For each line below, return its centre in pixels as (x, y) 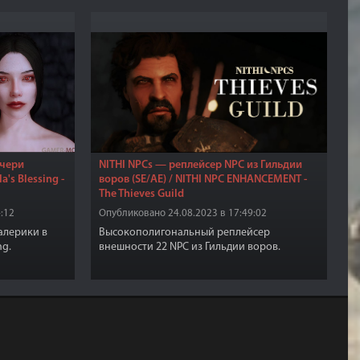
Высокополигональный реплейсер (185, 233)
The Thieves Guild (142, 194)
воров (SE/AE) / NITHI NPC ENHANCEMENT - (203, 180)
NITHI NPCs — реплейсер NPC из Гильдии (201, 165)
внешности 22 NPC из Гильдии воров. (190, 247)
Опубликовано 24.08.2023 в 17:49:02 (183, 213)
